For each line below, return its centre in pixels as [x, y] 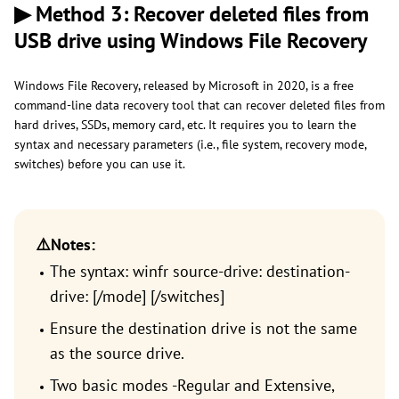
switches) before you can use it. [101, 163]
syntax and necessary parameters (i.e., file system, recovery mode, [190, 144]
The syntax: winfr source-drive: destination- [200, 271]
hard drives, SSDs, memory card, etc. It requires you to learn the [185, 124]
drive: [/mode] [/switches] [137, 296]
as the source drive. [117, 353]
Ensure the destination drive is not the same [204, 328]
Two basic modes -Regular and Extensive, [192, 385]
